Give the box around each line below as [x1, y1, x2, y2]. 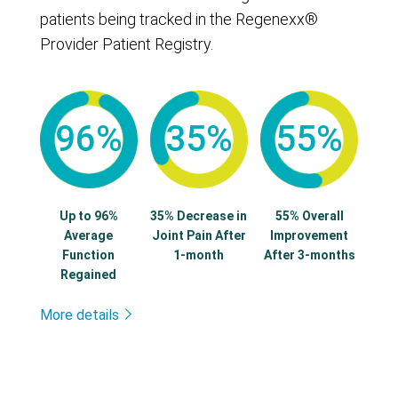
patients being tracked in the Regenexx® [39, 10, 318, 29]
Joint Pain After [151, 228, 246, 243]
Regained [60, 267, 117, 283]
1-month [173, 248, 225, 263]
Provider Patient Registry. [39, 35, 213, 54]
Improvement [270, 228, 349, 243]
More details [39, 306, 119, 324]
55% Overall [275, 209, 344, 224]
